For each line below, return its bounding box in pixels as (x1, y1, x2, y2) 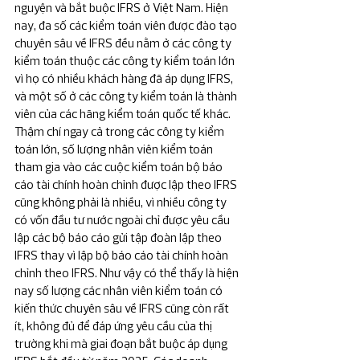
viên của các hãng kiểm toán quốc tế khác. (14, 106, 233, 122)
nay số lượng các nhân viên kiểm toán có (14, 283, 225, 299)
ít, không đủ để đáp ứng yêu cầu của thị (14, 318, 215, 334)
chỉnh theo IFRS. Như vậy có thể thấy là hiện (14, 265, 241, 281)
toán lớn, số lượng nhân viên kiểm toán (14, 141, 215, 157)
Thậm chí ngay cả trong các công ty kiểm (14, 124, 227, 140)
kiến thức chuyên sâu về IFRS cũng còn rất (14, 301, 231, 317)
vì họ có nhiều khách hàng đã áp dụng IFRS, (14, 71, 235, 87)
